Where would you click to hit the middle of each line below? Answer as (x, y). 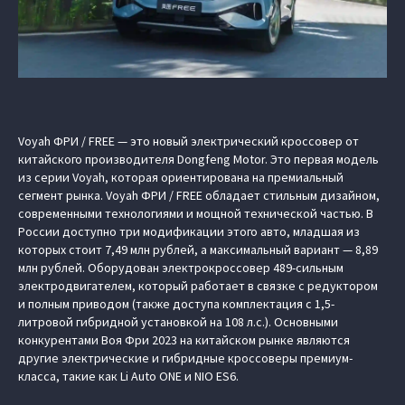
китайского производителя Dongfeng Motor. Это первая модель (198, 159)
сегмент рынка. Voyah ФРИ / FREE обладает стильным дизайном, (199, 195)
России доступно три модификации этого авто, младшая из (189, 231)
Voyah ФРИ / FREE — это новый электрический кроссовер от (188, 141)
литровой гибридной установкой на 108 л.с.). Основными (178, 322)
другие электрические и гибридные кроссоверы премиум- (185, 358)
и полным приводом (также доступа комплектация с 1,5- (176, 304)
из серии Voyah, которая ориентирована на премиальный (181, 177)
